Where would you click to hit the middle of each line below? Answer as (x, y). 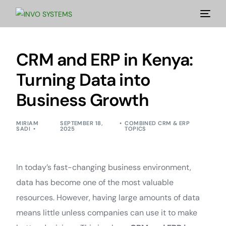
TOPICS (135, 129)
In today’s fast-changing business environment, (104, 167)
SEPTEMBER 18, (82, 123)
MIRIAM (27, 123)
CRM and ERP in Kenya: (105, 60)
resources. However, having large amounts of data (108, 197)
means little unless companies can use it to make (107, 213)
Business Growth (82, 100)
